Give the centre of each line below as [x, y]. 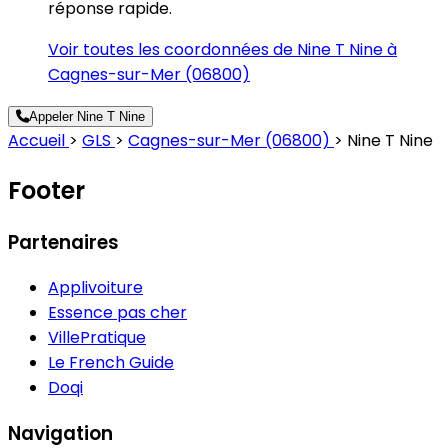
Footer [46, 190]
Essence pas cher [117, 313]
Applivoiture [95, 288]
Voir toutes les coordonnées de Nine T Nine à [222, 49]
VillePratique [97, 338]
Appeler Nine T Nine [87, 116]
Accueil [38, 140]
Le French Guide [111, 363]
